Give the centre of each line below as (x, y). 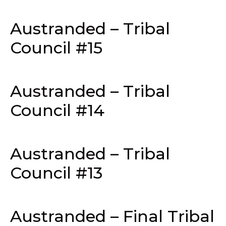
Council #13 (56, 173)
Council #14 (57, 110)
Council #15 (56, 48)
